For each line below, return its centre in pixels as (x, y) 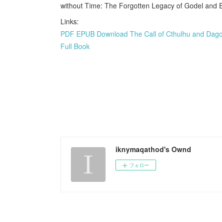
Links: (70, 21)
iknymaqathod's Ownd (153, 149)
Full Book (75, 46)
